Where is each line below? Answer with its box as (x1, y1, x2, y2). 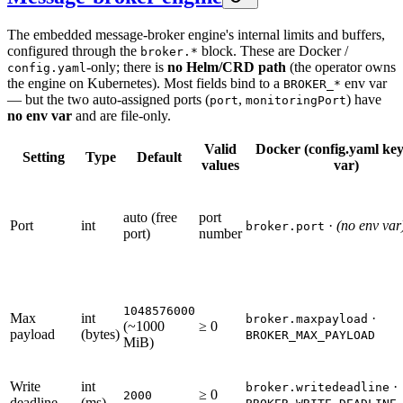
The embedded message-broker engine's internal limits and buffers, (7, 26, 385, 42)
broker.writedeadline (246, 380, 390, 394)
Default (137, 148, 182, 165)
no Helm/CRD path (167, 58, 286, 75)
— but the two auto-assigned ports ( (7, 91, 210, 107)
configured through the (7, 42, 140, 58)
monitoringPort (246, 93, 346, 107)
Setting (22, 148, 65, 165)
